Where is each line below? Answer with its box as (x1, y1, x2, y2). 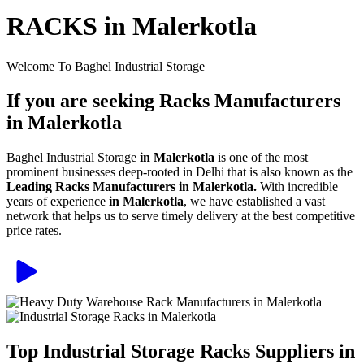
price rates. (6, 223, 62, 237)
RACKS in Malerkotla (6, 11, 257, 41)
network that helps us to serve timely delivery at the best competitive (6, 208, 355, 223)
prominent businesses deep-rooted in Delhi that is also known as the (6, 164, 353, 179)
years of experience (6, 193, 109, 208)
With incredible (260, 179, 338, 193)
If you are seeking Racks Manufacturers (6, 89, 340, 111)
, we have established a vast (184, 193, 325, 208)
